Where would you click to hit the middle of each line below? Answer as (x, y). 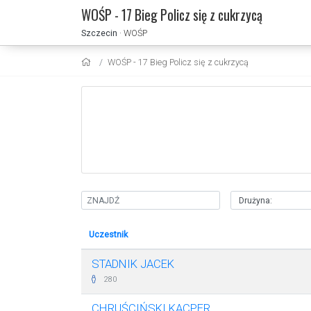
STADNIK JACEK (133, 264)
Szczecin (99, 33)
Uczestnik (108, 234)
